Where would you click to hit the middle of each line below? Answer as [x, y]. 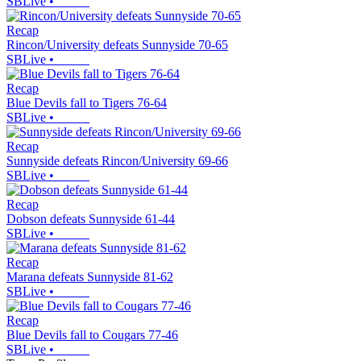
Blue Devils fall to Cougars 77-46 [92, 334]
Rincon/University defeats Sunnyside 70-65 [117, 44]
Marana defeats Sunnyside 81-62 [90, 276]
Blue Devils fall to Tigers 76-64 [87, 102]
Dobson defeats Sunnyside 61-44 [91, 218]
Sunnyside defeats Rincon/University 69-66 [117, 160]
